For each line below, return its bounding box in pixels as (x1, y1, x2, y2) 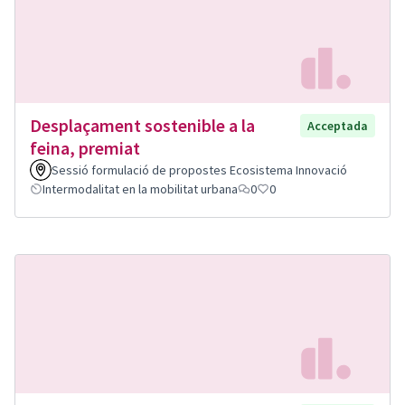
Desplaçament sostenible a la (30, 114, 255, 137)
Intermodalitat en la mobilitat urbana (42, 181, 238, 197)
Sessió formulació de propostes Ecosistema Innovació (52, 162, 347, 178)
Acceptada (307, 118, 368, 134)
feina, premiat (30, 137, 140, 159)
